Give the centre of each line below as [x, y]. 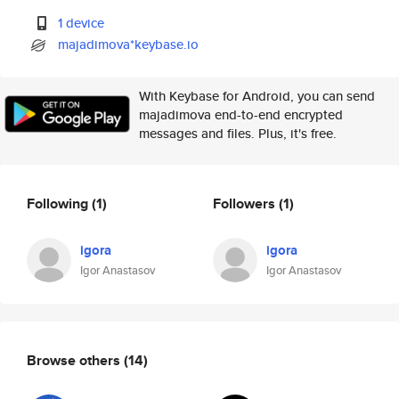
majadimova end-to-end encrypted [241, 114]
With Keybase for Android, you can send [257, 96]
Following [59, 203]
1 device [81, 23]
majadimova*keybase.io [129, 44]
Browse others [75, 360]
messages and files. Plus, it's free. [238, 133]
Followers [246, 203]
